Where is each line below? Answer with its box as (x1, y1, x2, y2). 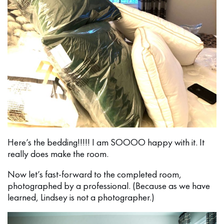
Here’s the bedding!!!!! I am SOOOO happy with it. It (7, 135, 204, 148)
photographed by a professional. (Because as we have (7, 179, 210, 192)
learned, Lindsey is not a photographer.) (7, 190, 154, 203)
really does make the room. (7, 147, 108, 160)
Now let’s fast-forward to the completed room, (7, 167, 181, 180)
